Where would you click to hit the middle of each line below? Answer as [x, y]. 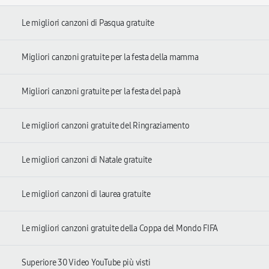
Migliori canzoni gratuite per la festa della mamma [110, 57]
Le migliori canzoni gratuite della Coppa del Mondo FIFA [120, 228]
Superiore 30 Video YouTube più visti [86, 263]
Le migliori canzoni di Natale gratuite [87, 160]
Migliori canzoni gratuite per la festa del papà [101, 92]
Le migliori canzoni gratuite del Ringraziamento [106, 126]
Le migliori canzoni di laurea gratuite [86, 194]
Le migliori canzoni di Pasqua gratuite [88, 23]
